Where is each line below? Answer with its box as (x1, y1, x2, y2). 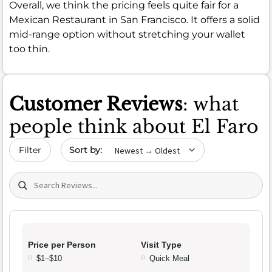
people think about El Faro (9, 115, 259, 138)
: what (183, 93, 239, 116)
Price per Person (28, 239, 96, 250)
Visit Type (141, 239, 182, 250)
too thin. (9, 43, 50, 55)
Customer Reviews (9, 93, 183, 116)
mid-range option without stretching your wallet (9, 29, 245, 41)
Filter (19, 144, 41, 156)
